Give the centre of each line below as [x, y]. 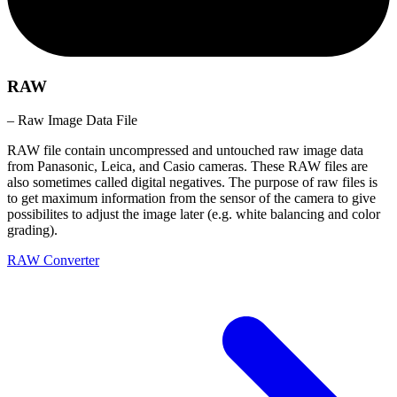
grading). [32, 230]
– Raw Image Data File [72, 121]
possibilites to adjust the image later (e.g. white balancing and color [194, 214]
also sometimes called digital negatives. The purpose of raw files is [192, 183]
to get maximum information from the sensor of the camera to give [191, 198]
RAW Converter [53, 261]
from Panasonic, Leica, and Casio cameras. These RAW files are [187, 167]
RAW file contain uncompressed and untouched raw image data [185, 151]
